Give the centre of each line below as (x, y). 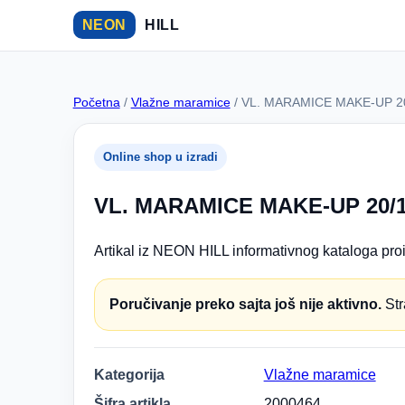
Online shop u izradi (160, 157)
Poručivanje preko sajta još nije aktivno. (245, 304)
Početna (96, 102)
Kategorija (129, 374)
